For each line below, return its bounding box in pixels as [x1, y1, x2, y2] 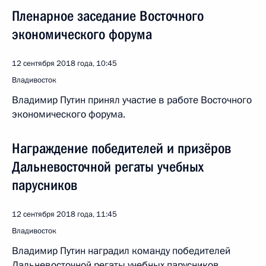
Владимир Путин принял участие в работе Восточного [12, 93, 252, 107]
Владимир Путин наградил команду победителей [12, 244, 230, 258]
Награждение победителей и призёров [12, 140, 231, 157]
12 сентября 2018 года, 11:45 [12, 209, 117, 220]
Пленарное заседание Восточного [12, 8, 204, 24]
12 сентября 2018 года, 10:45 [12, 58, 117, 69]
